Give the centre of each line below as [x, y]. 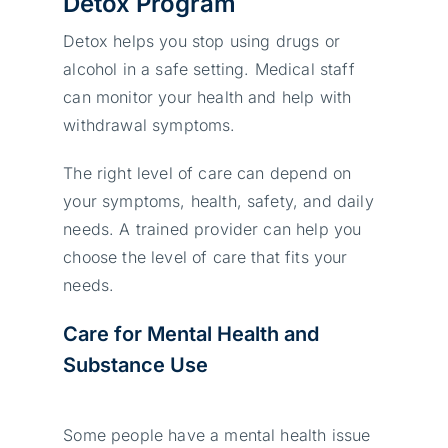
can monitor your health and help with [207, 96]
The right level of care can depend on [207, 172]
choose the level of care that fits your [205, 256]
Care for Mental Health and [191, 333]
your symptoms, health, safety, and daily [218, 200]
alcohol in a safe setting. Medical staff [209, 68]
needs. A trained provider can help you [212, 228]
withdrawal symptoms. [149, 124]
